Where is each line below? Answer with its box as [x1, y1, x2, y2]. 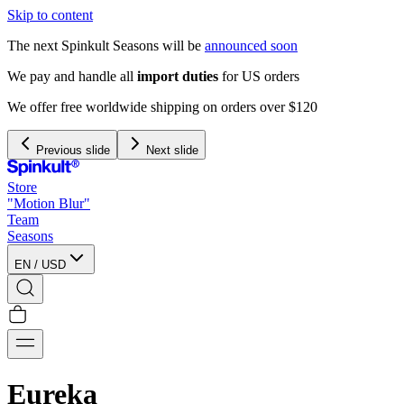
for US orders [218, 69, 299, 84]
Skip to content [7, 7, 93, 23]
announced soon [205, 38, 298, 53]
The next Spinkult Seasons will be [7, 38, 205, 53]
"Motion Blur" [7, 196, 90, 211]
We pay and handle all [7, 69, 133, 84]
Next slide [146, 143, 198, 157]
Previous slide [36, 143, 110, 157]
